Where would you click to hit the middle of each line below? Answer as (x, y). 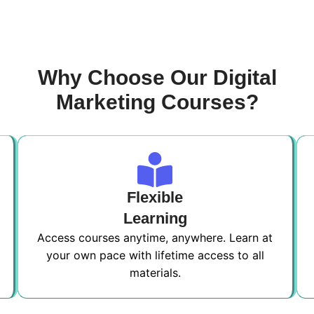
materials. (155, 273)
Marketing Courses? (157, 102)
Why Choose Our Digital (157, 77)
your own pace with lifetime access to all (155, 255)
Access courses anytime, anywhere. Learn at (155, 238)
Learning (155, 218)
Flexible (155, 197)
